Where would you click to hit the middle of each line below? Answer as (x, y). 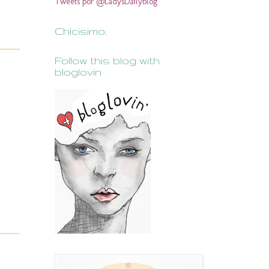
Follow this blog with (107, 61)
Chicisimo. (81, 31)
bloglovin (78, 72)
